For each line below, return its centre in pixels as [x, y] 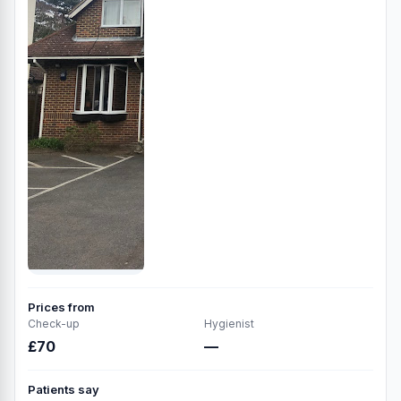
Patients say [64, 389]
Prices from [61, 307]
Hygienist [229, 323]
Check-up [54, 323]
